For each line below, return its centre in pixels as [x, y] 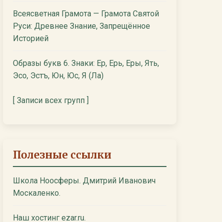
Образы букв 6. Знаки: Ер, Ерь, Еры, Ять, [86, 63]
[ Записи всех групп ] [51, 100]
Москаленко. [37, 193]
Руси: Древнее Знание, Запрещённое [82, 26]
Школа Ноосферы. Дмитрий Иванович [84, 181]
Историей [31, 38]
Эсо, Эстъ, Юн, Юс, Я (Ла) [58, 76]
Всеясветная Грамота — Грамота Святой [86, 14]
